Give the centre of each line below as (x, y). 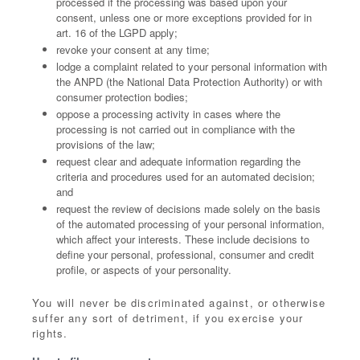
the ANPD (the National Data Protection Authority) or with (189, 82)
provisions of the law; (106, 144)
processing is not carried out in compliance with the (176, 129)
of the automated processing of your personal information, (190, 224)
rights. (50, 333)
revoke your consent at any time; (133, 49)
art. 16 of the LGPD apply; (117, 33)
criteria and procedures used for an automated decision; (186, 176)
